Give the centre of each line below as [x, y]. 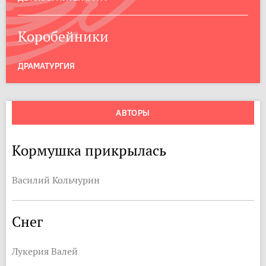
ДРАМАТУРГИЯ [46, 66]
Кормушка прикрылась [89, 151]
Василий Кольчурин [56, 180]
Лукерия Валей [45, 251]
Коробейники [63, 37]
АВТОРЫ [133, 113]
